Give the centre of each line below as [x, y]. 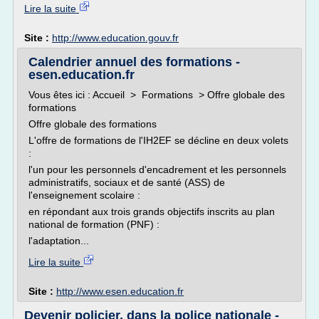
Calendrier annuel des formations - [134, 62]
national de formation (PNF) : [94, 224]
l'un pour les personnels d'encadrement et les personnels [157, 169]
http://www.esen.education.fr [120, 291]
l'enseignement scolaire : [84, 195]
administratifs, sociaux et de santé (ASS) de [127, 182]
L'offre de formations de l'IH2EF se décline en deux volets [158, 140]
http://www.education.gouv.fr [115, 38]
